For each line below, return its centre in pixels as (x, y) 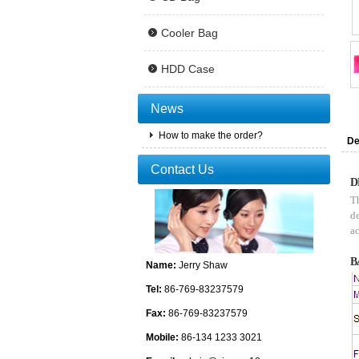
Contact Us (182, 169)
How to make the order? (210, 135)
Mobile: (162, 337)
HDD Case (188, 69)
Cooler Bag (190, 33)
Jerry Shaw (202, 265)
